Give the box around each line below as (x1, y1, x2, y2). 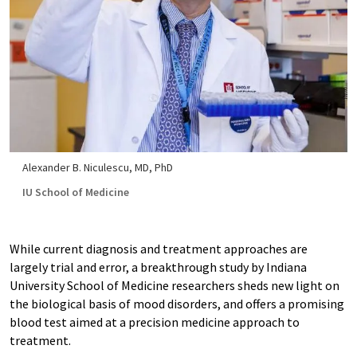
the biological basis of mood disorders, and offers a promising (10, 296, 344, 312)
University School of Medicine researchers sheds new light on (10, 277, 339, 293)
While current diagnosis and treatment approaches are (10, 241, 308, 257)
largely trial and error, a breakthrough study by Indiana (10, 259, 307, 275)
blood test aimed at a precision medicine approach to (10, 314, 300, 330)
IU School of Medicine (22, 185, 129, 199)
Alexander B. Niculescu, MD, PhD (22, 160, 173, 175)
